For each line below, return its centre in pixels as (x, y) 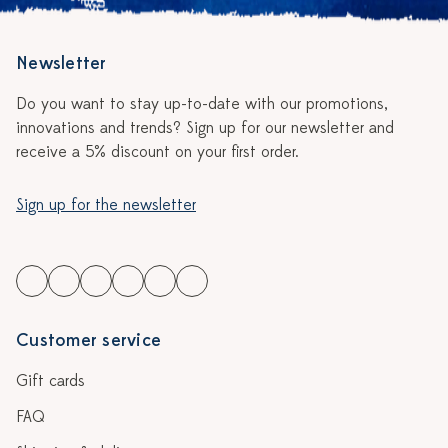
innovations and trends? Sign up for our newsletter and (205, 128)
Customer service (88, 340)
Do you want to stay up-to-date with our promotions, (201, 104)
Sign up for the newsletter (106, 205)
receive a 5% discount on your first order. (157, 152)
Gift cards (50, 381)
